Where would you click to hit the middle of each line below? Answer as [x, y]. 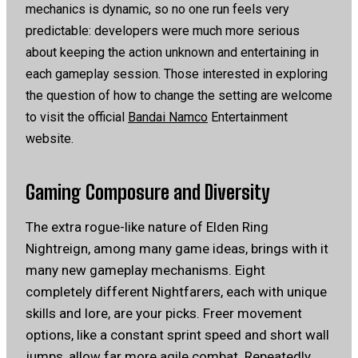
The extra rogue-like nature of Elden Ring [147, 227]
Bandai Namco [168, 117]
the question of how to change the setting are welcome [179, 95]
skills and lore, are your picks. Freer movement [164, 313]
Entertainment [248, 117]
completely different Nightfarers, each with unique [176, 291]
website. [50, 138]
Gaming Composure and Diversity [148, 192]
